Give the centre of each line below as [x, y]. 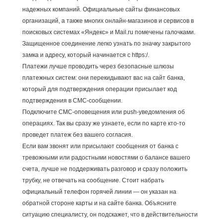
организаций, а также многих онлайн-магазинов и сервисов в [108, 21]
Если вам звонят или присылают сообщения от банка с [100, 146]
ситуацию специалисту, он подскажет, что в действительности [110, 214]
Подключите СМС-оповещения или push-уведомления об [103, 112]
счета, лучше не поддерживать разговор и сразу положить [105, 169]
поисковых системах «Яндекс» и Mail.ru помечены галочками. [109, 32]
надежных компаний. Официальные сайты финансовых [101, 9]
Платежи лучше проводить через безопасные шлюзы [98, 66]
